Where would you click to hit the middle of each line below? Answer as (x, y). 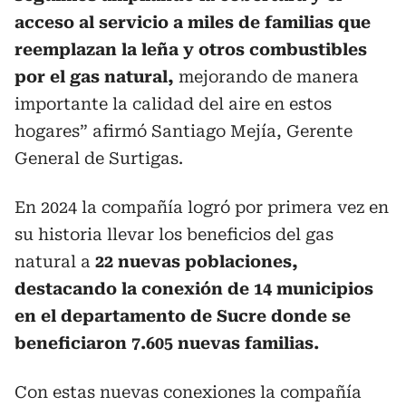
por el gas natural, (94, 77)
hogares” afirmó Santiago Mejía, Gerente (184, 131)
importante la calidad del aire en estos (173, 104)
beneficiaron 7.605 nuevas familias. (167, 343)
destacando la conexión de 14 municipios (194, 289)
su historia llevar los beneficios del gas (174, 234)
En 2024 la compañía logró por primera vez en (202, 207)
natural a (55, 261)
